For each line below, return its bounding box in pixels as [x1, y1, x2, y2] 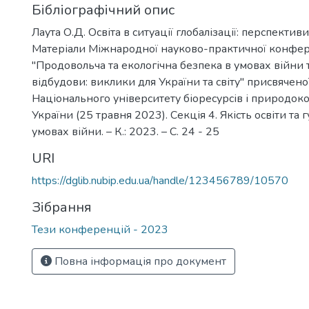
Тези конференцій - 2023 [32, 222, 168, 237]
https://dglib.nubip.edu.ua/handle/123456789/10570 [32, 173, 288, 188]
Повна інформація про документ [52, 254, 226, 269]
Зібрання [32, 198, 92, 217]
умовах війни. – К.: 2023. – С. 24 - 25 [32, 124, 219, 139]
